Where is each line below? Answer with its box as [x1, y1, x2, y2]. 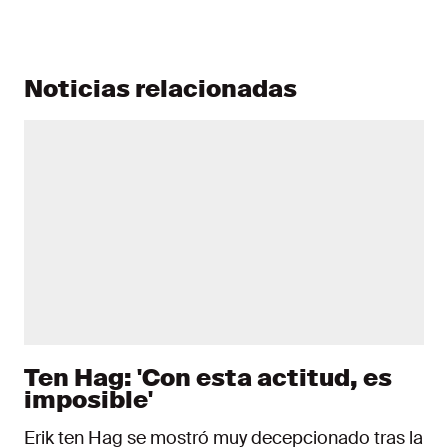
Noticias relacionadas [24, 73, 297, 104]
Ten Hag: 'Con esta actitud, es [24, 362, 392, 393]
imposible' [24, 384, 153, 415]
